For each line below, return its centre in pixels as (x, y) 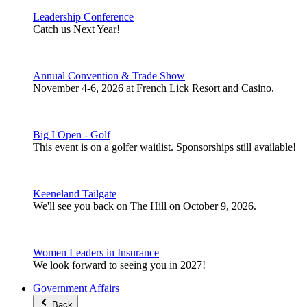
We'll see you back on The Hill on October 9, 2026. (145, 206)
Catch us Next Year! (76, 29)
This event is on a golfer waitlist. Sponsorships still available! (164, 147)
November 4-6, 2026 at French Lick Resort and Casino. (153, 88)
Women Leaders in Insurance (96, 252)
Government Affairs (76, 288)
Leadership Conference (83, 16)
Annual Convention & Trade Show (109, 75)
